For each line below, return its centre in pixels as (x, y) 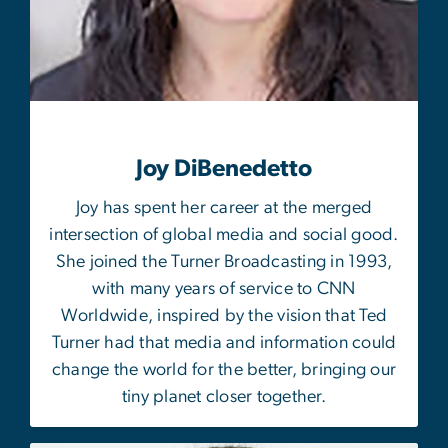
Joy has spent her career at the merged (224, 208)
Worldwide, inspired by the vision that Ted (224, 316)
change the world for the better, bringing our (224, 370)
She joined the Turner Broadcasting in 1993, (224, 262)
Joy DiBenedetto (224, 169)
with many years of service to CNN (224, 289)
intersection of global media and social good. (224, 235)
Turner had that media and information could (224, 343)
